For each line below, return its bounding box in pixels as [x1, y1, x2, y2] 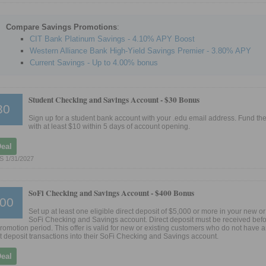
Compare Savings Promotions [6, 23, 117, 32]
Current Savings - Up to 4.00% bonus [30, 58, 158, 68]
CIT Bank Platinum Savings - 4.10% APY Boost [30, 34, 195, 44]
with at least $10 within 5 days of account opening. [28, 122, 190, 131]
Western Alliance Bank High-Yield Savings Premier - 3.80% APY [30, 46, 251, 56]
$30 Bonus [164, 94, 199, 106]
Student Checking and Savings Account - [28, 94, 164, 106]
